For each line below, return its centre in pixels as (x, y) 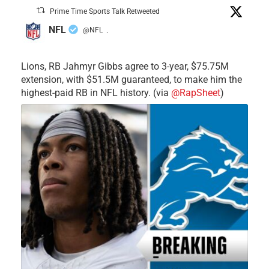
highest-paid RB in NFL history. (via (96, 92)
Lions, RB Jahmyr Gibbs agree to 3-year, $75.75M (125, 66)
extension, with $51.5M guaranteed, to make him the (131, 79)
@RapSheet (196, 92)
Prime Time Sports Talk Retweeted (105, 11)
